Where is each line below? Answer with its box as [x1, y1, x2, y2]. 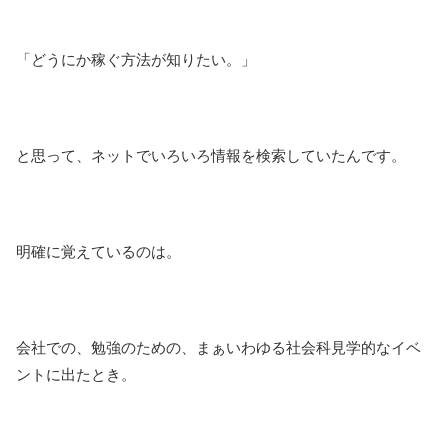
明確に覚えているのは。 [16, 242, 181, 260]
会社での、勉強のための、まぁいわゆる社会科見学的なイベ [16, 338, 421, 356]
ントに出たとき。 [16, 365, 136, 383]
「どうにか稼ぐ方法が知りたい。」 [16, 50, 256, 68]
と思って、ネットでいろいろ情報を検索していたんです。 [16, 146, 406, 164]
